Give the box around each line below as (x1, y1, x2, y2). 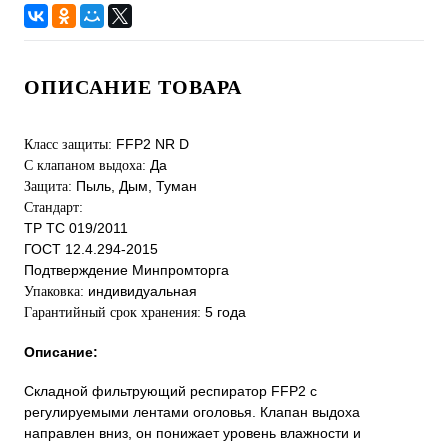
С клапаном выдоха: (24, 158, 146, 173)
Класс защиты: (24, 137, 116, 152)
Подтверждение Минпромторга (24, 262, 229, 278)
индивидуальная (84, 283, 197, 299)
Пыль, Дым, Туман (72, 178, 197, 194)
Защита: (24, 179, 72, 194)
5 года (201, 304, 246, 320)
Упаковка (24, 284, 80, 299)
